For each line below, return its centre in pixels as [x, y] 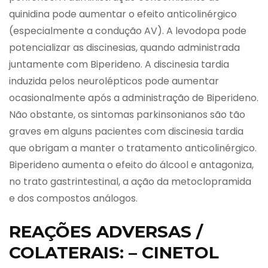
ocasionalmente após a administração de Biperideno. [134, 98]
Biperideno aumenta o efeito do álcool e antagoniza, [131, 165]
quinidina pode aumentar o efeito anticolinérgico [123, 14]
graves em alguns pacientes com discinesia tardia [126, 131]
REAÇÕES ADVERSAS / [106, 231]
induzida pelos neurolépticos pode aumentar [114, 81]
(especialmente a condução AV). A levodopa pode [128, 31]
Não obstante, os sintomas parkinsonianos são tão [127, 114]
